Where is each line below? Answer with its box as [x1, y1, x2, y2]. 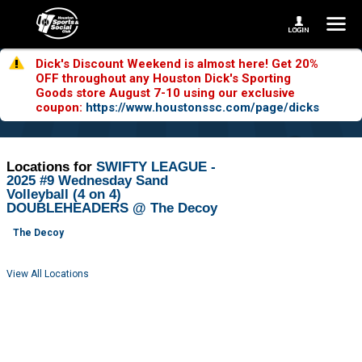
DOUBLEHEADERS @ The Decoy [6, 200, 218, 217]
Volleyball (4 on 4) [6, 187, 122, 203]
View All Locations [6, 268, 90, 280]
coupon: [36, 100, 86, 115]
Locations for [6, 159, 97, 175]
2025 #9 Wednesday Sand [6, 173, 169, 189]
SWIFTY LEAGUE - [96, 159, 217, 175]
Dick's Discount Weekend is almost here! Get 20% [36, 57, 318, 71]
